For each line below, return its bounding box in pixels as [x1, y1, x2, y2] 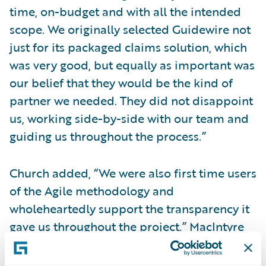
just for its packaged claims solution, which [9, 38, 247, 56]
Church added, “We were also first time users [9, 164, 256, 182]
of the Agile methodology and [9, 182, 174, 199]
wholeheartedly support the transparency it [9, 199, 249, 217]
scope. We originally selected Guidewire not [9, 20, 251, 38]
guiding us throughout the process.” [9, 127, 206, 145]
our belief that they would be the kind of [9, 74, 233, 91]
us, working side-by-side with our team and [9, 109, 249, 127]
